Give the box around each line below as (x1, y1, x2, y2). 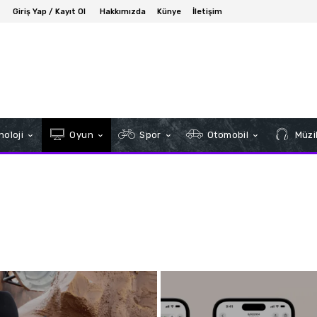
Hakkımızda (100, 6, 146, 16)
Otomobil (204, 129, 249, 141)
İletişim (192, 6, 222, 16)
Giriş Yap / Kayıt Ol (13, 6, 86, 16)
